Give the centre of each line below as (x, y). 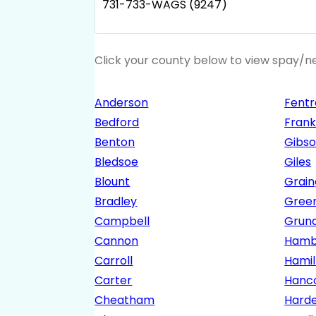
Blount (113, 182)
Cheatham (125, 300)
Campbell (122, 221)
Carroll (114, 261)
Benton (115, 142)
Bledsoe (117, 162)
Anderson (122, 103)
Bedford (117, 123)
